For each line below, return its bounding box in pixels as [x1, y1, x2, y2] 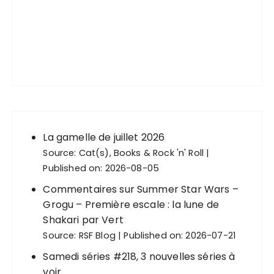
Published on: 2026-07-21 [124, 229, 235, 242]
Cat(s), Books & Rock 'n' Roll [78, 147, 204, 159]
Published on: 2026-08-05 [43, 162, 160, 174]
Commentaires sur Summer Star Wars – [43, 182, 239, 196]
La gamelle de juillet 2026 [43, 130, 165, 144]
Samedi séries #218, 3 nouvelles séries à [43, 250, 235, 264]
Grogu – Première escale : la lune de [43, 198, 219, 212]
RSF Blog [78, 229, 116, 242]
